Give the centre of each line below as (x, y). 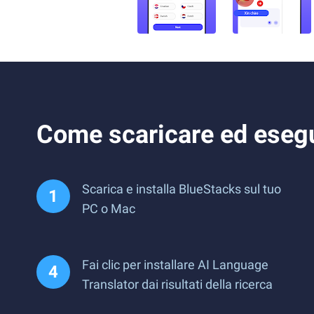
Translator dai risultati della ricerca (177, 284)
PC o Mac (109, 209)
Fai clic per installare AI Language (175, 265)
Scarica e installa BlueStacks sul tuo (182, 189)
